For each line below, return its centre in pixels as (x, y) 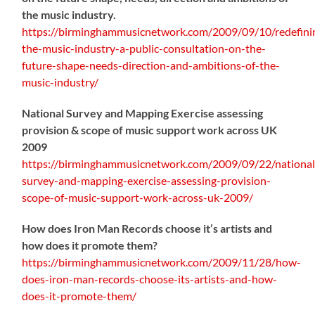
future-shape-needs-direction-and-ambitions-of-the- (151, 65)
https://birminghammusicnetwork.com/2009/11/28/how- (162, 262)
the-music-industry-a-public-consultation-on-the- (144, 48)
